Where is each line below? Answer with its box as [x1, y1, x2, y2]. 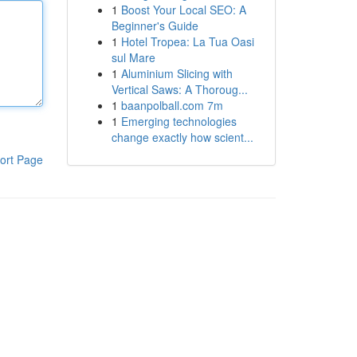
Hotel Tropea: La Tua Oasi [120, 33, 254, 49]
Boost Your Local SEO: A [120, 2, 246, 18]
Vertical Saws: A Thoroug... [111, 81, 248, 97]
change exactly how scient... [111, 129, 253, 145]
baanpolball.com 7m [120, 97, 223, 113]
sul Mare [111, 49, 155, 65]
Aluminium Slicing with [120, 65, 233, 81]
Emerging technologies [120, 113, 237, 129]
